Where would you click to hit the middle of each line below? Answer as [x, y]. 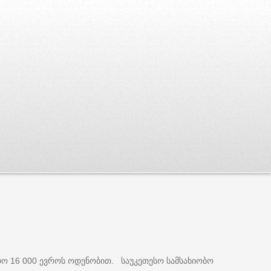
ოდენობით [90, 260]
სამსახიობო [190, 260]
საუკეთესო [142, 260]
